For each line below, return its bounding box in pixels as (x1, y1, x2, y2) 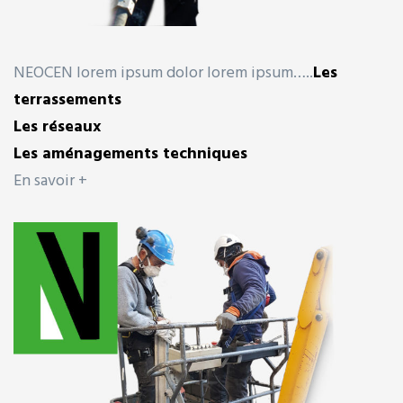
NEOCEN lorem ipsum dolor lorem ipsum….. (13, 60, 313, 87)
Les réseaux (13, 114, 101, 141)
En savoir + (13, 168, 87, 195)
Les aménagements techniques (13, 141, 247, 168)
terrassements (13, 87, 121, 114)
